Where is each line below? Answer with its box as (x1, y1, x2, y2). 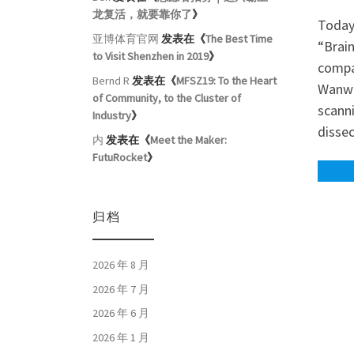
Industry (92, 108, 131, 123)
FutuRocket (92, 150, 147, 165)
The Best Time (205, 32, 273, 47)
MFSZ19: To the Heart (176, 73, 277, 88)
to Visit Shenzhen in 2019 (92, 49, 209, 64)
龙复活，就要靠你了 (92, 7, 192, 22)
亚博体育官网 (92, 32, 159, 47)
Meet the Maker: (150, 133, 227, 148)
